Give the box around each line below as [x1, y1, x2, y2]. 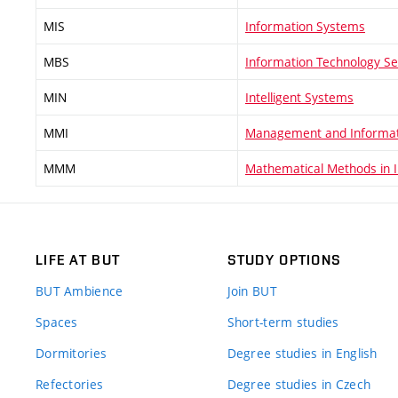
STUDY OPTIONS [227, 251, 342, 268]
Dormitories [36, 344, 107, 362]
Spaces [36, 313, 78, 330]
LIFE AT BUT [36, 251, 121, 268]
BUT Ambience [36, 282, 123, 299]
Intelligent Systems [245, 89, 354, 106]
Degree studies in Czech [227, 375, 371, 393]
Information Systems [245, 18, 365, 35]
